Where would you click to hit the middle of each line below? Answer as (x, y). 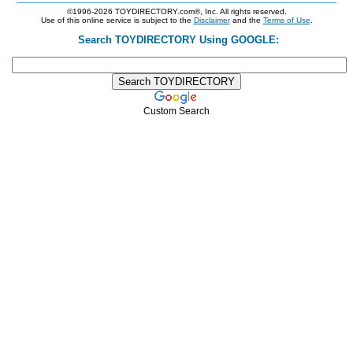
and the (246, 20)
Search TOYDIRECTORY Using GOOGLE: (176, 40)
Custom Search (176, 111)
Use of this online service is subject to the (117, 20)
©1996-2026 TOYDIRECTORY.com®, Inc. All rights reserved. (176, 11)
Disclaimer (212, 20)
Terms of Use (286, 20)
